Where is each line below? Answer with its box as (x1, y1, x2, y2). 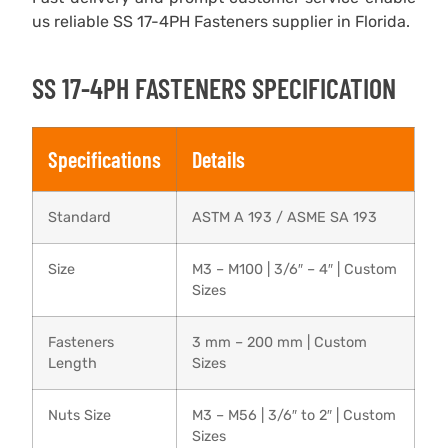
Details (192, 145, 246, 172)
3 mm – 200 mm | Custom (192, 333, 368, 351)
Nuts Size (48, 406, 112, 424)
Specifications (48, 145, 162, 172)
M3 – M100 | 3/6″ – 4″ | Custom (192, 260, 398, 278)
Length (48, 354, 98, 372)
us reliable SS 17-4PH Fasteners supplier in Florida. (32, 12, 411, 32)
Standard (48, 208, 112, 226)
